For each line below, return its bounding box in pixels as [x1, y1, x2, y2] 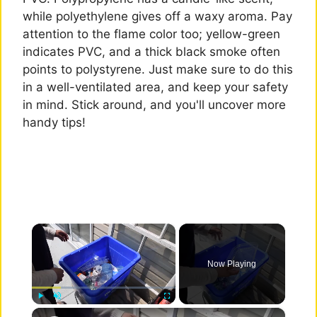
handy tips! [23, 115, 86, 129]
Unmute [57, 308, 79, 316]
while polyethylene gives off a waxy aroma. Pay [23, 8, 292, 23]
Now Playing [207, 259, 257, 270]
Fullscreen [166, 308, 195, 316]
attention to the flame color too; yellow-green [23, 26, 280, 41]
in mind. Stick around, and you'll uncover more [23, 97, 286, 112]
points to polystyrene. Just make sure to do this [23, 62, 293, 76]
